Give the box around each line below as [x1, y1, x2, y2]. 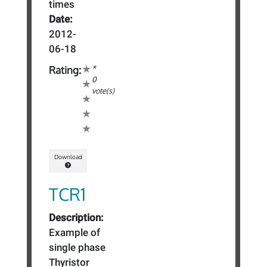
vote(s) [92, 86, 115, 96]
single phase [49, 241, 106, 254]
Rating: [49, 64, 82, 77]
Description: [49, 212, 104, 224]
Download [54, 153, 82, 160]
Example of [49, 226, 101, 239]
